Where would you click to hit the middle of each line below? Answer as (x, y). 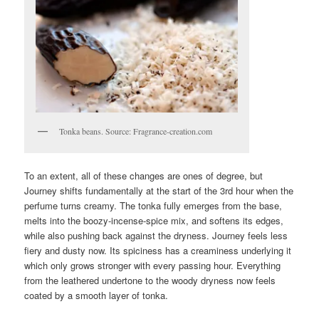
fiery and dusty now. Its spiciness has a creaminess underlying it (158, 251)
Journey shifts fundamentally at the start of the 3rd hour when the (159, 191)
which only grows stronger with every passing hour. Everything (153, 266)
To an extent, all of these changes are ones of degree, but (144, 176)
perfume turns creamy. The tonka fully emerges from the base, (153, 206)
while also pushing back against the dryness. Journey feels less (156, 236)
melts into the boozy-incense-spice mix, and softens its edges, (154, 221)
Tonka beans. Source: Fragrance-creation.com (136, 131)
